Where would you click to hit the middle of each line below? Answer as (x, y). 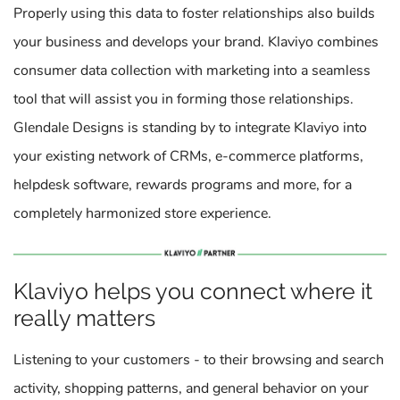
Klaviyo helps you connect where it (193, 291)
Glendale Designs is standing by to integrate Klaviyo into (190, 128)
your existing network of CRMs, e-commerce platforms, (188, 156)
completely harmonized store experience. (142, 213)
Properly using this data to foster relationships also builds (194, 13)
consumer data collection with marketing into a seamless (192, 71)
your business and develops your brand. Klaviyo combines (196, 42)
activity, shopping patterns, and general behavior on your (191, 388)
